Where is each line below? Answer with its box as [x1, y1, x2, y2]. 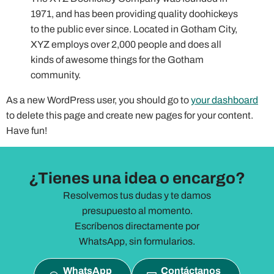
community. [31, 70, 81, 80]
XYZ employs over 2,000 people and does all [31, 39, 221, 50]
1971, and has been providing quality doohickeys [31, 9, 238, 19]
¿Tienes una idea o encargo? [29, 169, 245, 187]
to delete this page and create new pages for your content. [6, 110, 253, 120]
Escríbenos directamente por [75, 221, 199, 232]
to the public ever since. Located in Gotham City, [31, 24, 237, 34]
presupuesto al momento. [81, 206, 193, 217]
